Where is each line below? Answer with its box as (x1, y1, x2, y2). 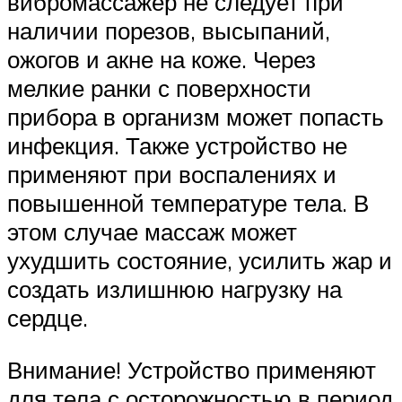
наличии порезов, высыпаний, (7, 16, 330, 46)
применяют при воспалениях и (7, 160, 336, 189)
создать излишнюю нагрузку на (7, 275, 342, 304)
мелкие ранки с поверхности (7, 74, 311, 103)
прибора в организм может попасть (7, 102, 384, 132)
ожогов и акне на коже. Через (7, 45, 316, 74)
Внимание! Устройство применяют (7, 354, 376, 384)
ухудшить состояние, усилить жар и (7, 246, 392, 275)
